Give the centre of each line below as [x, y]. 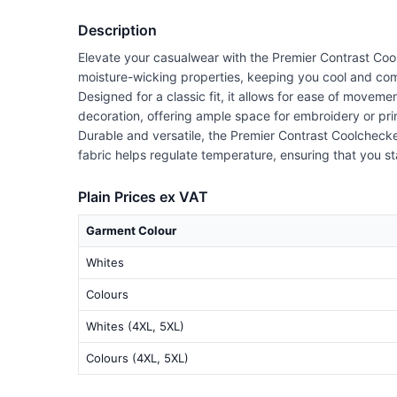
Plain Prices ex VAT [143, 196]
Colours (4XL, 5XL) [137, 358]
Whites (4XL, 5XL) [135, 326]
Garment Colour [131, 230]
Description [117, 30]
